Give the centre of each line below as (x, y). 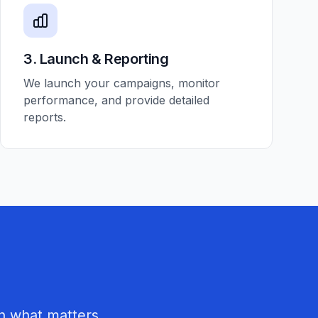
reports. (45, 117)
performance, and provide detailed (116, 100)
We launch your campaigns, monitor (122, 83)
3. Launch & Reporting (96, 59)
